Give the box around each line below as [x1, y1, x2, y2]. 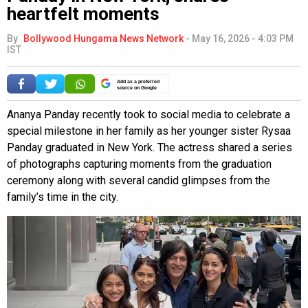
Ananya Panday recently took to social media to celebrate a [7, 108, 290, 122]
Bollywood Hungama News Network [23, 33, 184, 45]
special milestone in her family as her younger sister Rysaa [7, 124, 291, 138]
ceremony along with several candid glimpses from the [7, 174, 270, 188]
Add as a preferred [117, 78, 159, 85]
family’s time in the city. [7, 190, 118, 204]
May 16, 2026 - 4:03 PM [192, 33, 294, 45]
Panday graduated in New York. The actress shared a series [7, 141, 292, 155]
